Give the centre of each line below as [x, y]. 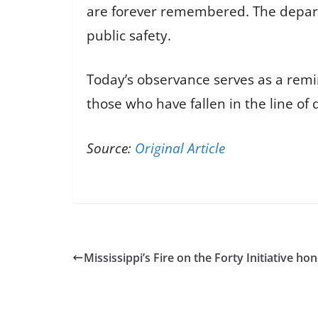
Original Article [180, 148]
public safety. [129, 35]
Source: [111, 148]
